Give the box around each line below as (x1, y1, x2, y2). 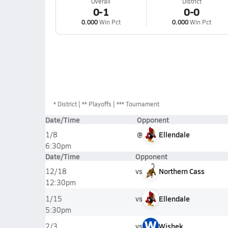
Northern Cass (158, 166, 205, 176)
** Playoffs (81, 100, 111, 108)
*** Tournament (116, 100, 159, 108)
